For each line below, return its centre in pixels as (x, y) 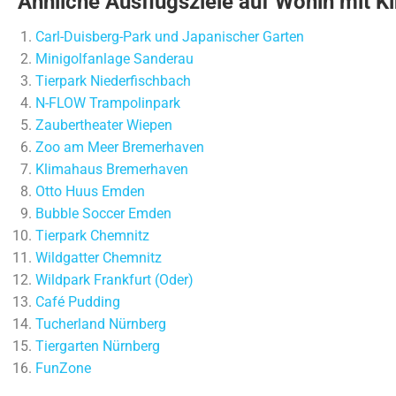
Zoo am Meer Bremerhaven (120, 147)
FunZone (63, 368)
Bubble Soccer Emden (103, 213)
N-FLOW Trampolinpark (108, 103)
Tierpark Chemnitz (92, 236)
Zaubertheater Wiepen (104, 125)
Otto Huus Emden (90, 191)
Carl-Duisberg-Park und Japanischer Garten (170, 37)
